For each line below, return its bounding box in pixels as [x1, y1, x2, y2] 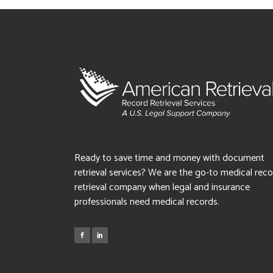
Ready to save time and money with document [74, 150, 264, 166]
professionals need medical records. [74, 194, 219, 210]
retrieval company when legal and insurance [74, 179, 250, 196]
